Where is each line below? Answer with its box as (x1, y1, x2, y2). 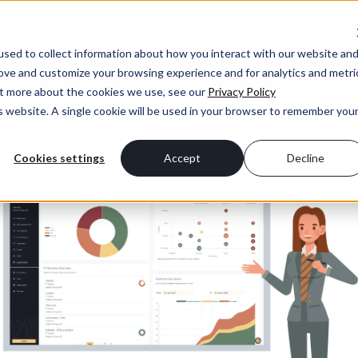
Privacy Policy (207, 84, 276, 98)
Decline (286, 150, 324, 165)
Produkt (222, 38, 272, 54)
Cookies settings (14, 150, 105, 165)
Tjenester (297, 38, 356, 54)
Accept (164, 150, 201, 165)
